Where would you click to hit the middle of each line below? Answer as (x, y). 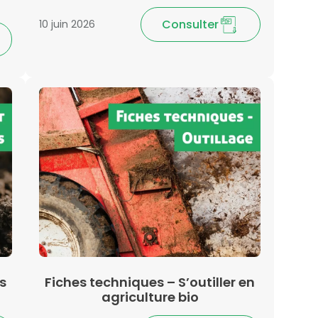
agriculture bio (150, 297)
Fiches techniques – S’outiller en (150, 282)
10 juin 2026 (67, 24)
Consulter (191, 25)
